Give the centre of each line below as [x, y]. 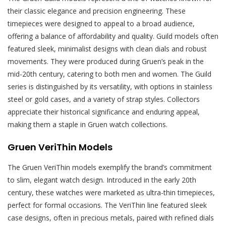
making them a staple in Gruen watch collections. [88, 125]
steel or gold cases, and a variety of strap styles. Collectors [104, 99]
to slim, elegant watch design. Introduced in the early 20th [102, 180]
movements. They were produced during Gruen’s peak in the [106, 62]
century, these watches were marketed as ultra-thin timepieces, [111, 193]
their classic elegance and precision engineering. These [97, 11]
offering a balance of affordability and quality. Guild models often [113, 36]
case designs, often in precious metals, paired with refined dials [111, 218]
